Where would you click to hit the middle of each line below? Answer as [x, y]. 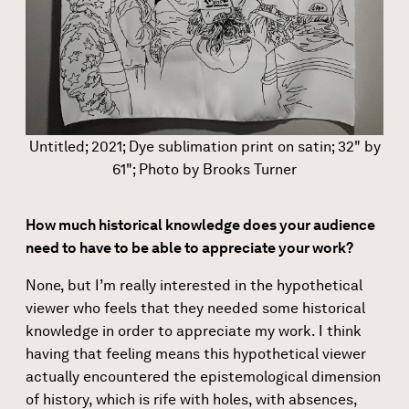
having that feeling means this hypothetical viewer [196, 353]
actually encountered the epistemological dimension [203, 376]
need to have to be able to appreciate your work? [189, 247]
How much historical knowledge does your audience [200, 225]
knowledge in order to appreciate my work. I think [194, 330]
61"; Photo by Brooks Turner [204, 169]
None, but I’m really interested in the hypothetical [194, 285]
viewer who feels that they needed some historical [195, 308]
